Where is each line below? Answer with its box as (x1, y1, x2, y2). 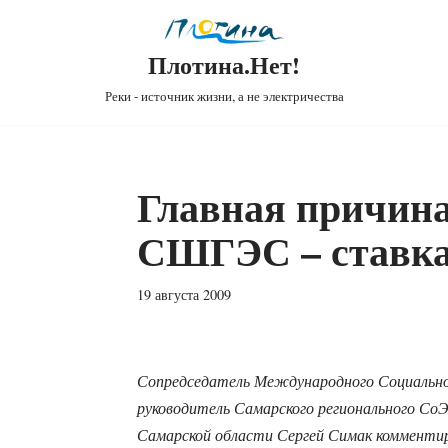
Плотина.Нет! (148, 47, 300, 83)
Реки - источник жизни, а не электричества (104, 87, 344, 106)
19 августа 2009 (136, 285, 231, 305)
